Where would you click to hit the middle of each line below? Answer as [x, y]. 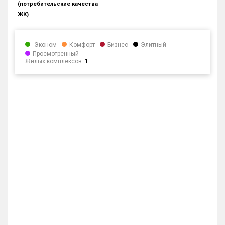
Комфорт [82, 44]
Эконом [45, 44]
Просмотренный [56, 53]
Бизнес [118, 44]
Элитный [153, 44]
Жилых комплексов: [55, 61]
